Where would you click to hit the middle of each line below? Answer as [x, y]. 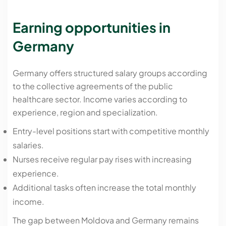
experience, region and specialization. [85, 112]
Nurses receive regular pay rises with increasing [102, 159]
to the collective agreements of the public [93, 86]
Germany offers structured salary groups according [110, 73]
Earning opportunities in [92, 27]
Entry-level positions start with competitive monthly [111, 131]
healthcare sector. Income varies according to [100, 99]
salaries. [28, 145]
